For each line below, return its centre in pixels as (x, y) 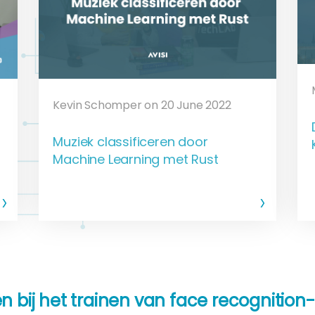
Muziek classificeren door (130, 141)
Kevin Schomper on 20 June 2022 (142, 105)
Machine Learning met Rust (136, 159)
